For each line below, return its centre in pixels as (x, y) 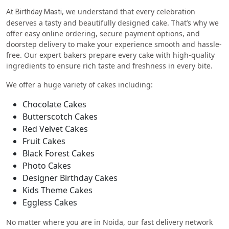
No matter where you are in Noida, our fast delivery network (109, 222)
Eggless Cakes (50, 202)
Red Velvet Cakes (55, 129)
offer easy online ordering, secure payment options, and (103, 33)
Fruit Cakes (44, 141)
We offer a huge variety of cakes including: (79, 84)
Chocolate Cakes (54, 104)
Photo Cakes (47, 165)
